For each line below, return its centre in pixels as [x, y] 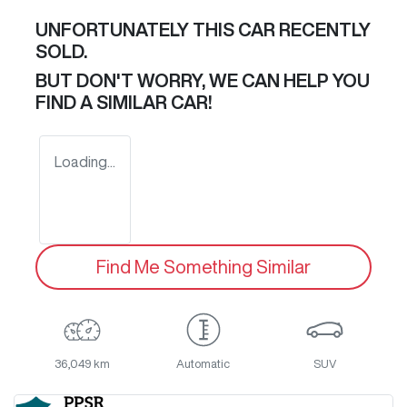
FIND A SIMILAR [103, 103]
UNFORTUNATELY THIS [137, 30]
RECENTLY [323, 30]
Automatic [203, 364]
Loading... [85, 162]
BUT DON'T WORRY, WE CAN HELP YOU [203, 81]
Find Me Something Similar [203, 267]
